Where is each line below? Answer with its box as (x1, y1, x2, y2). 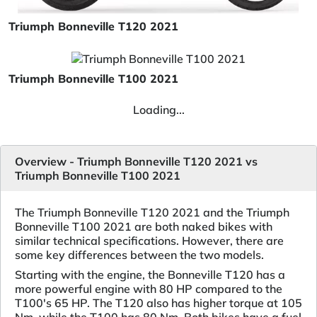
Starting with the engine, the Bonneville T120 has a (15, 267, 285, 282)
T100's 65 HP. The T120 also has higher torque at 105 (15, 296, 302, 311)
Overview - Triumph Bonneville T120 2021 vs (15, 154, 258, 169)
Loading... (132, 103, 185, 117)
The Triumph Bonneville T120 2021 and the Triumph (15, 205, 289, 220)
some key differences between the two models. (15, 248, 264, 263)
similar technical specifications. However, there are (15, 234, 284, 248)
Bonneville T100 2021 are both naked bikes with (15, 219, 272, 234)
